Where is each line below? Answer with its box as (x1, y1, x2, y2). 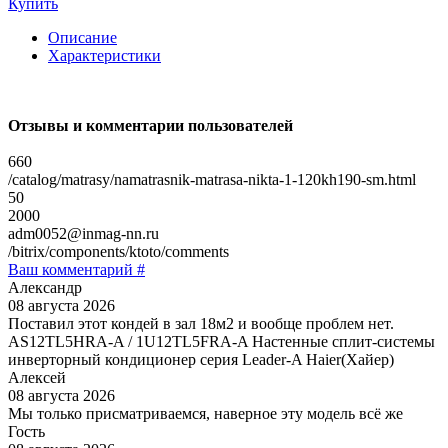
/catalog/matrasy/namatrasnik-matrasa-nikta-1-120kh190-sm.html (8, 170, 416, 188)
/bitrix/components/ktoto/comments (8, 242, 229, 260)
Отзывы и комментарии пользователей (8, 116, 293, 134)
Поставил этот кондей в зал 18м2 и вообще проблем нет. (8, 314, 394, 332)
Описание (48, 28, 117, 46)
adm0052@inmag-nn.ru (8, 224, 159, 242)
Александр (8, 278, 82, 296)
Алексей (8, 368, 66, 386)
